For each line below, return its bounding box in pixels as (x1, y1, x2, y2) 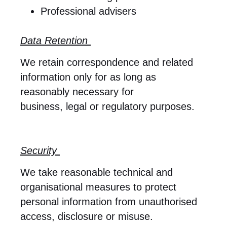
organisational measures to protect (20, 181, 176, 193)
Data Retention (20, 34, 91, 46)
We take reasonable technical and (20, 167, 173, 178)
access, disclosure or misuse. (20, 211, 153, 222)
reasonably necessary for (20, 86, 134, 97)
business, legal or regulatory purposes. (20, 100, 195, 112)
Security (20, 144, 60, 156)
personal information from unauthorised (20, 196, 197, 208)
